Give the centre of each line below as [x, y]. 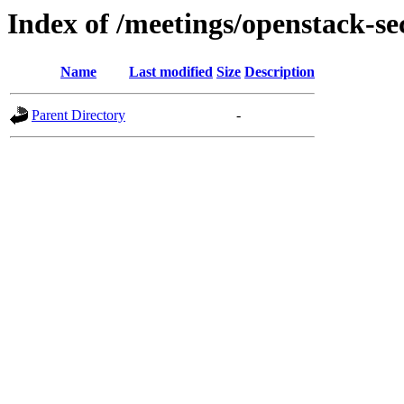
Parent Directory [78, 115]
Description [280, 72]
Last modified [171, 72]
